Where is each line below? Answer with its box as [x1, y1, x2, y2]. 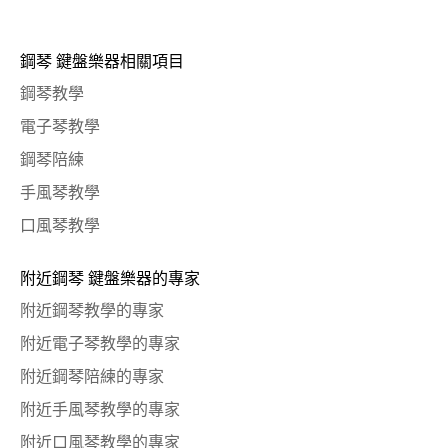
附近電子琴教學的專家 [20, 335, 180, 352]
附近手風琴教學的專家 [20, 401, 180, 418]
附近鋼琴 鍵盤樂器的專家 [20, 270, 200, 287]
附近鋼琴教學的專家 [20, 302, 164, 319]
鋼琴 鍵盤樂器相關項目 [20, 53, 184, 70]
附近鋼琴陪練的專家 [20, 368, 164, 385]
